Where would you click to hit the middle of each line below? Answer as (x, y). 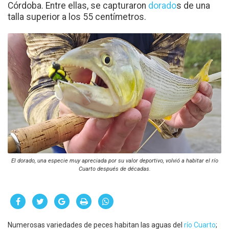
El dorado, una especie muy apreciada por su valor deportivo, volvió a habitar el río (114, 161)
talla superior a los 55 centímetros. (77, 17)
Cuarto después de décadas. (114, 169)
